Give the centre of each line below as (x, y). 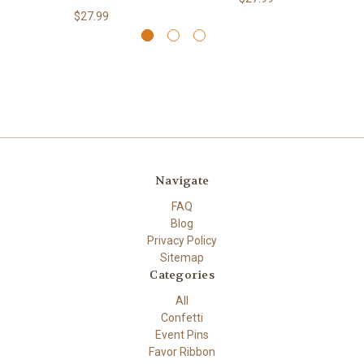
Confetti (182, 318)
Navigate (182, 181)
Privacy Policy (182, 241)
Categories (182, 275)
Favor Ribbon (182, 352)
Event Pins (182, 335)
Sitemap (182, 258)
